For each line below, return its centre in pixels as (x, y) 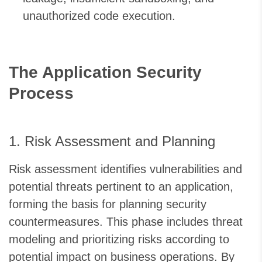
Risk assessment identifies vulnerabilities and (125, 169)
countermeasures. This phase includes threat (126, 222)
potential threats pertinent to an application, (121, 187)
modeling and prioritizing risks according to (119, 239)
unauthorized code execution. (99, 16)
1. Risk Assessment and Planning (112, 142)
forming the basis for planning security (108, 204)
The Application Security (105, 73)
